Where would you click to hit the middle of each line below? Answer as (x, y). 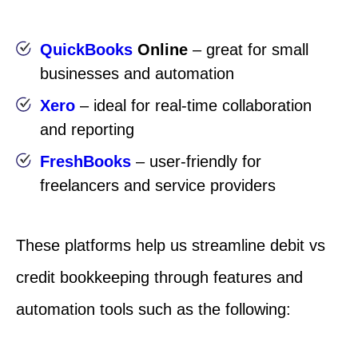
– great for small (248, 50)
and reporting (87, 130)
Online (160, 50)
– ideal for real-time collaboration (193, 106)
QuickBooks (86, 50)
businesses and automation (137, 74)
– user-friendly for (196, 162)
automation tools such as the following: (153, 310)
